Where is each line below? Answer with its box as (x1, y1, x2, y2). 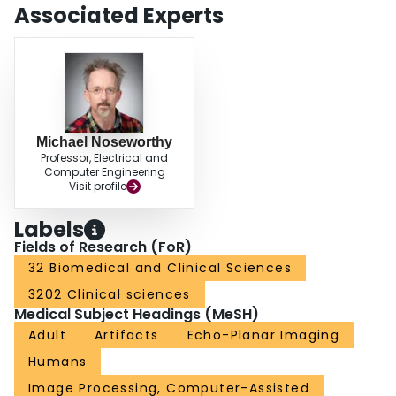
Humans (28, 353, 88, 371)
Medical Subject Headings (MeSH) (14, 304, 259, 325)
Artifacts (95, 326, 159, 345)
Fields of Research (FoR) (14, 237, 192, 258)
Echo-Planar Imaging (187, 326, 340, 345)
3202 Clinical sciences (28, 286, 191, 304)
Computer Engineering (43, 164, 165, 180)
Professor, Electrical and (41, 150, 168, 166)
